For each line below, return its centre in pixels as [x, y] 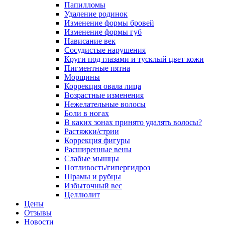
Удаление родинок [96, 14]
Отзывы [38, 213]
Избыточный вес [93, 186]
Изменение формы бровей [109, 23]
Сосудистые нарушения [105, 50]
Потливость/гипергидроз [107, 168]
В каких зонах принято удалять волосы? [133, 123]
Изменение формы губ [103, 32]
